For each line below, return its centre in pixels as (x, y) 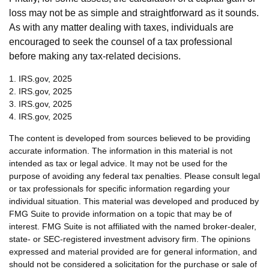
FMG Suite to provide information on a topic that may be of (120, 214)
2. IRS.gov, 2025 (41, 91)
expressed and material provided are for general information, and (133, 252)
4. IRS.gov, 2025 (41, 116)
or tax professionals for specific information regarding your (119, 189)
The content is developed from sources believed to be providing (130, 138)
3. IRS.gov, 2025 (41, 104)
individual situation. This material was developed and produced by (134, 201)
